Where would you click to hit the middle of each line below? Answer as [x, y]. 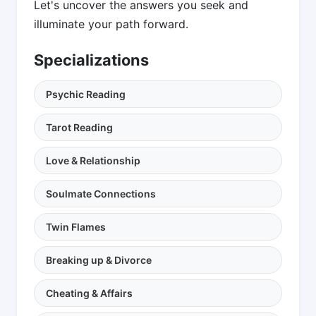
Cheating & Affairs [89, 293]
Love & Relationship [93, 160]
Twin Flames [76, 226]
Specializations [91, 60]
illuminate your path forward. [111, 24]
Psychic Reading [86, 94]
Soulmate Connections [101, 193]
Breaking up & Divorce [99, 260]
